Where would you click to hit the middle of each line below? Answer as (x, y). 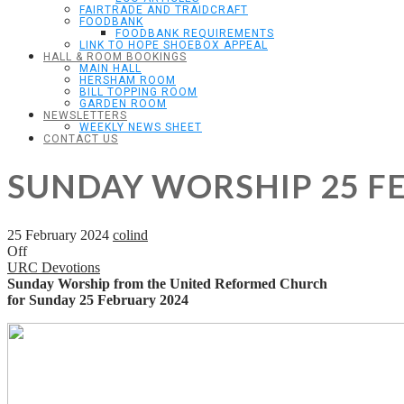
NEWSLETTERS (85, 115)
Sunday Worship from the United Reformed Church (167, 284)
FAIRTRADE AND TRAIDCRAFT (164, 10)
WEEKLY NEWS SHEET (141, 127)
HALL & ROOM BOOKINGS (115, 57)
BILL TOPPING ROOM (138, 92)
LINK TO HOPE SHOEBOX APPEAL (174, 45)
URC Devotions (54, 268)
